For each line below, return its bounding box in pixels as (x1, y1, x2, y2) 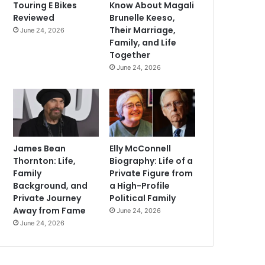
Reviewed (13, 11, 55, 24)
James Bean (13, 143, 66, 155)
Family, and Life (109, 36, 177, 49)
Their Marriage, (109, 24, 176, 36)
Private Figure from (109, 167, 193, 180)
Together (109, 49, 151, 61)
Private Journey (13, 192, 82, 205)
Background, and (13, 180, 88, 192)
